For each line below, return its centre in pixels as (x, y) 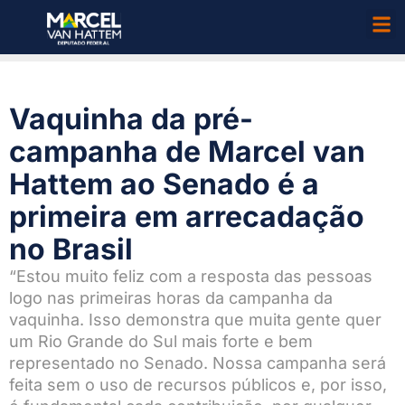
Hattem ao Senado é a (164, 184)
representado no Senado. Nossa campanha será (198, 363)
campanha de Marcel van (187, 152)
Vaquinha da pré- (131, 119)
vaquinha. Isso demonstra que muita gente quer (195, 320)
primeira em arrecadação (187, 217)
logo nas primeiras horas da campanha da (171, 298)
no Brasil (71, 250)
